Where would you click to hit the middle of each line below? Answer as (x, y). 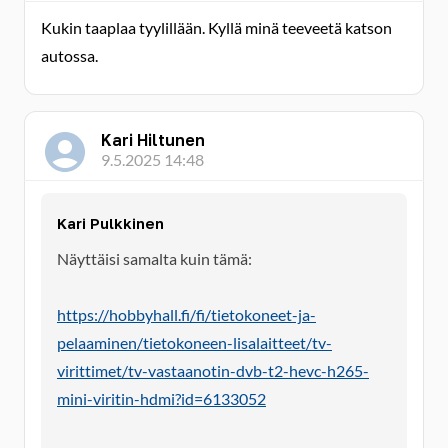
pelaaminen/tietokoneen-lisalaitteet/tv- (194, 342)
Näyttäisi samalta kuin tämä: (154, 258)
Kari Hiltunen (153, 140)
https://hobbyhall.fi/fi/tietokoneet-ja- (186, 314)
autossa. (69, 55)
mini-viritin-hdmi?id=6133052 (161, 398)
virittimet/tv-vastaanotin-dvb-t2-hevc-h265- (213, 370)
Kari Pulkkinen (110, 223)
